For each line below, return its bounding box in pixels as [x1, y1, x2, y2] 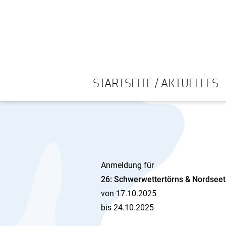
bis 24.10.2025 [101, 203, 154, 212]
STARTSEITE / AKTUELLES [92, 74, 218, 93]
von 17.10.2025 [101, 189, 156, 198]
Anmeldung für [101, 160, 154, 170]
